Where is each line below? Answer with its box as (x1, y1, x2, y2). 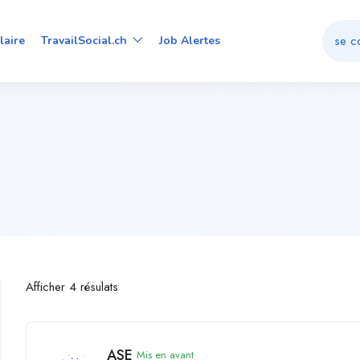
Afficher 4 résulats (26, 277, 119, 296)
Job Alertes (159, 32, 221, 48)
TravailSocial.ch (41, 32, 131, 48)
